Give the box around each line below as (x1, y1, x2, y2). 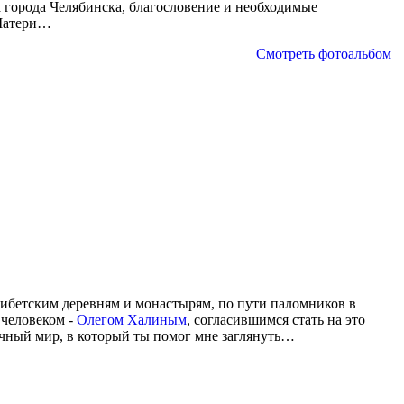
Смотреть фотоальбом (256, 46, 391, 62)
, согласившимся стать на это (187, 312, 365, 328)
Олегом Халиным (77, 312, 187, 328)
